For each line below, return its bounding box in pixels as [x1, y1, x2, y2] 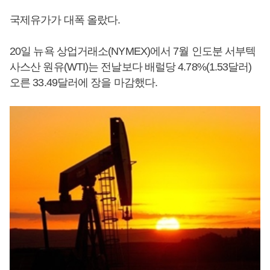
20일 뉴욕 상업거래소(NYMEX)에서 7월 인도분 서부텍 [10, 45, 256, 57]
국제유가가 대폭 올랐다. [10, 14, 121, 26]
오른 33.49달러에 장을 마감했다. [10, 77, 158, 89]
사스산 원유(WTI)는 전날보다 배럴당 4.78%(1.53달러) [10, 61, 252, 73]
